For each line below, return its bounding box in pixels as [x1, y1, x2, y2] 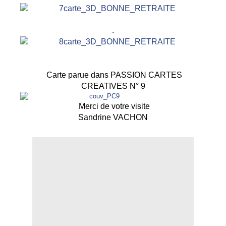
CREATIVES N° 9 [81, 82, 145, 91]
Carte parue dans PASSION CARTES [44, 71, 182, 80]
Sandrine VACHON [78, 113, 148, 122]
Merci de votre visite [78, 102, 152, 111]
